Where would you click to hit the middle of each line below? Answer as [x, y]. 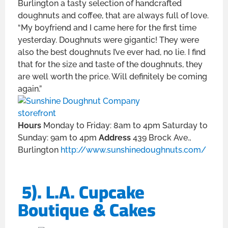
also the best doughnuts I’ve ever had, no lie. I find [112, 52]
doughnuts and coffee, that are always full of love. [113, 15]
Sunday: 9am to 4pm [58, 137]
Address [116, 137]
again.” [30, 89]
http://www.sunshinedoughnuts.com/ [133, 150]
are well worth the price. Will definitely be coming [112, 76]
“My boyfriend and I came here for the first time [107, 27]
